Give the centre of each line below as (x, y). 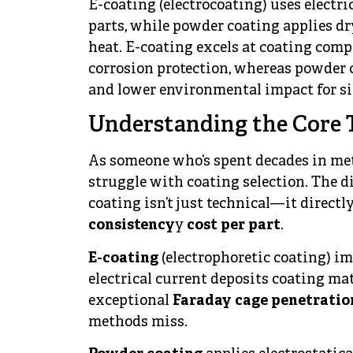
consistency (132, 226)
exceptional (130, 301)
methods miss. (138, 322)
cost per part (234, 226)
